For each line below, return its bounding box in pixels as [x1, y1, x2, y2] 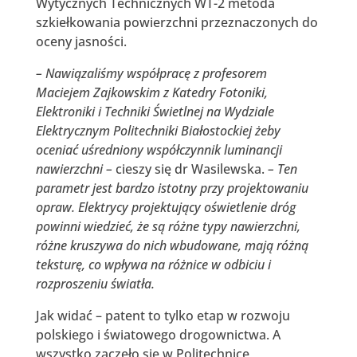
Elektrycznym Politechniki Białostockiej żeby [35, 121, 280, 139]
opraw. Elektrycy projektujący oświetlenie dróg [35, 198, 296, 216]
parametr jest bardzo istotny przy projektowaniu [35, 178, 308, 197]
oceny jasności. [35, 32, 127, 50]
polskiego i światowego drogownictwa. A [35, 325, 280, 343]
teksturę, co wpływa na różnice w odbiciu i [35, 255, 271, 273]
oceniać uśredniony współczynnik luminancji [35, 140, 282, 159]
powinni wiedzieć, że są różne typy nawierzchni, [35, 217, 300, 235]
